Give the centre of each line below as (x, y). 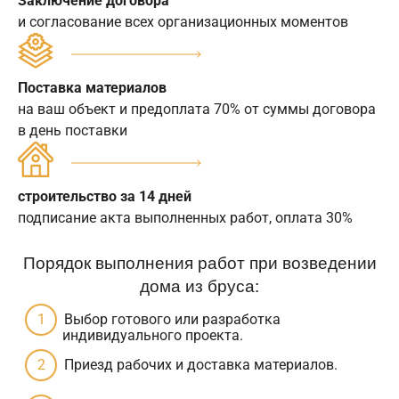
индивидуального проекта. (153, 336)
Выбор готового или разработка (172, 320)
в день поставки (73, 131)
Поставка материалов (92, 88)
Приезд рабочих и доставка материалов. (201, 365)
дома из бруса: (199, 285)
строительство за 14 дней (105, 197)
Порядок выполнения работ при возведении (199, 262)
